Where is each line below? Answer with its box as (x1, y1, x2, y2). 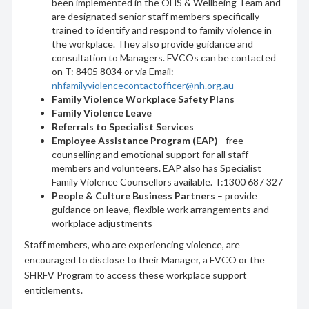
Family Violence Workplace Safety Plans (51, 92, 235, 105)
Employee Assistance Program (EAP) (51, 134, 218, 146)
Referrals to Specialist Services (51, 120, 194, 132)
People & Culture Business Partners (51, 189, 215, 201)
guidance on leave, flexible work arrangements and (51, 203, 269, 215)
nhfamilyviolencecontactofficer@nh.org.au (51, 79, 234, 91)
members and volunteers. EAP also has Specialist (51, 161, 261, 174)
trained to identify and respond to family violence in (51, 23, 272, 36)
